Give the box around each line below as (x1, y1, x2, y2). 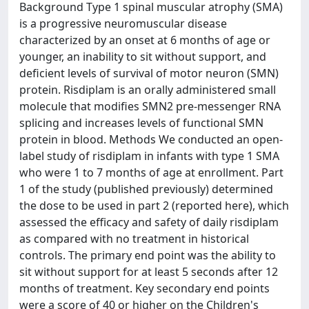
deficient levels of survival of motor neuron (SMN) (19, 66, 279, 81)
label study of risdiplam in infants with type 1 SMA (19, 148, 279, 163)
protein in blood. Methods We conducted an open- (19, 132, 283, 147)
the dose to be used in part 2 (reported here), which (19, 198, 289, 213)
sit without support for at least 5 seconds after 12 (19, 264, 278, 279)
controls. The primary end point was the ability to (19, 248, 276, 263)
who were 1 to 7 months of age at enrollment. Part (19, 165, 283, 180)
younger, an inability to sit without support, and (19, 49, 266, 64)
